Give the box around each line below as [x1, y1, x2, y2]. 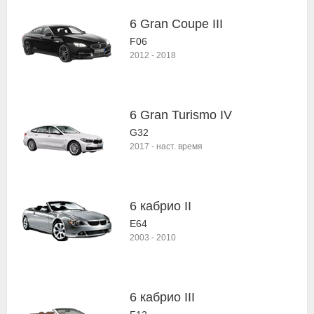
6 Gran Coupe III [130, 17, 223, 31]
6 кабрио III [130, 290, 195, 304]
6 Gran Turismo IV [130, 108, 232, 122]
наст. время [156, 142, 203, 151]
